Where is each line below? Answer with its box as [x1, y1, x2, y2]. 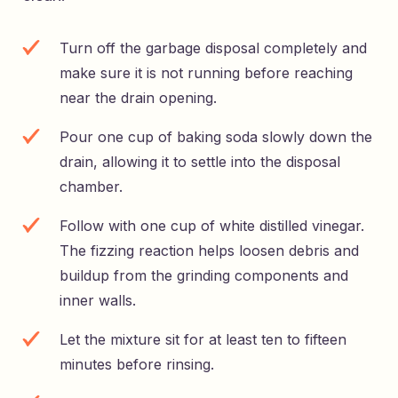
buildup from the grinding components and [60, 267, 348, 285]
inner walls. [60, 291, 136, 310]
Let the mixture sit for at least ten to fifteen [60, 330, 346, 349]
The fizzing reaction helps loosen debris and [60, 242, 359, 260]
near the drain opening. [60, 89, 217, 107]
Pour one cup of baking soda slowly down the [60, 128, 372, 147]
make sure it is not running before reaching [60, 64, 353, 83]
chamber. [60, 178, 123, 196]
